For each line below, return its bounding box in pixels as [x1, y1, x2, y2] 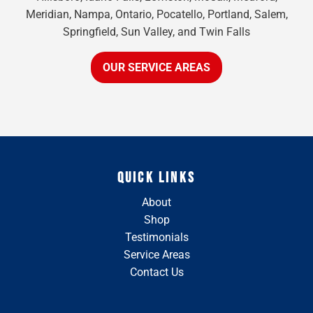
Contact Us [129, 265, 184, 279]
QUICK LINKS [117, 169, 196, 187]
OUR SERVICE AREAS [103, 60, 210, 74]
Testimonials [124, 231, 189, 245]
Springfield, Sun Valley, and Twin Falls [63, 25, 250, 38]
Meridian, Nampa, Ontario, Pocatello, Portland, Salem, [25, 8, 288, 21]
